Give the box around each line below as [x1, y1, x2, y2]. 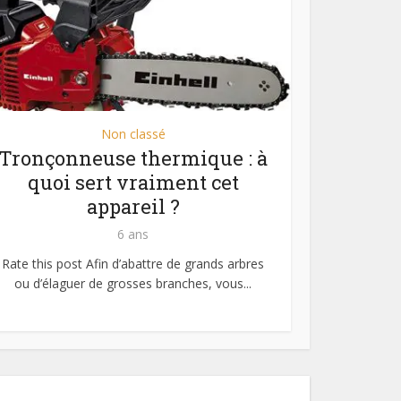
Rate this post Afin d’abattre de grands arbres [2, 255, 264, 273]
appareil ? [86, 193, 180, 220]
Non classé [100, 125, 166, 143]
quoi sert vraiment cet [27, 169, 239, 196]
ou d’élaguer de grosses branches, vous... [14, 275, 252, 293]
